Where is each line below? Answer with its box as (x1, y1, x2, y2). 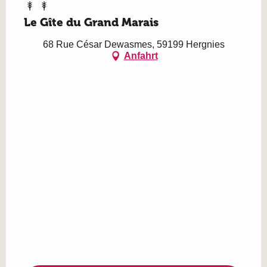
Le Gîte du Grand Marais (24, 15, 159, 29)
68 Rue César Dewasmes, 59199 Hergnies (42, 39, 225, 49)
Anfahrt (123, 51, 158, 61)
